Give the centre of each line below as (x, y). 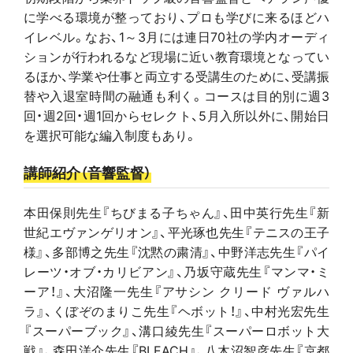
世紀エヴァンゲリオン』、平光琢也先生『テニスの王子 (176, 231)
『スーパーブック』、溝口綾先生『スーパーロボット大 (176, 330)
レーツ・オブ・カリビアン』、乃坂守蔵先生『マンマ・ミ (176, 271)
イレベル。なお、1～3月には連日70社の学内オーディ (176, 37)
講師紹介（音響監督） (87, 173)
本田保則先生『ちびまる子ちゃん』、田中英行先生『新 (176, 212)
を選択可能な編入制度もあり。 (110, 135)
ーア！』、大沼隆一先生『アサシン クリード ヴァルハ (176, 290)
